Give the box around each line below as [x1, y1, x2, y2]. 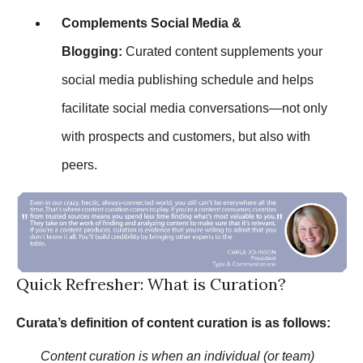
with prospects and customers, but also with [62, 130, 310, 144]
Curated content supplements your [126, 45, 322, 59]
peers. [62, 158, 97, 173]
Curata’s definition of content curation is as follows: [16, 316, 331, 331]
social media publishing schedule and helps [62, 73, 314, 88]
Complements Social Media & [62, 16, 241, 31]
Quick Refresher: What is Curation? [16, 274, 286, 295]
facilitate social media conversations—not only [62, 101, 327, 116]
